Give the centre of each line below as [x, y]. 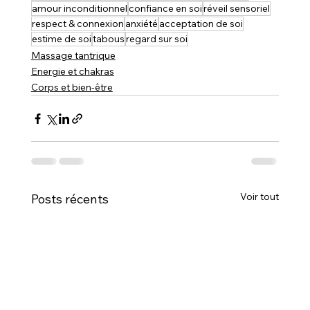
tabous [108, 39]
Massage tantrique [73, 55]
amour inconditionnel [79, 8]
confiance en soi [165, 8]
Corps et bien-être [72, 87]
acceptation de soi [201, 24]
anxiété [141, 24]
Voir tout [260, 197]
